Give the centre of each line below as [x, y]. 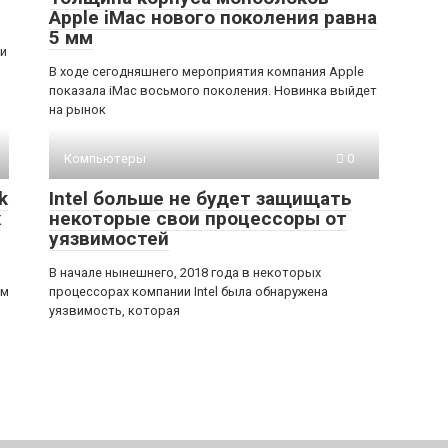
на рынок [77, 109]
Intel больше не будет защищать [200, 198]
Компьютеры [105, 158]
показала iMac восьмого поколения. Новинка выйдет [213, 90]
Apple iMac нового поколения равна [213, 17]
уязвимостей [109, 238]
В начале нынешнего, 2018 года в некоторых [185, 272]
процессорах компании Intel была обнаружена [188, 291]
